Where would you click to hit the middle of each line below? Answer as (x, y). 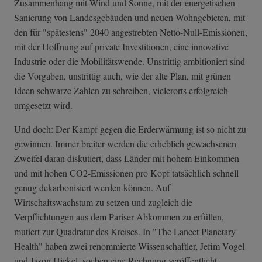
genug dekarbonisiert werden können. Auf (92, 188)
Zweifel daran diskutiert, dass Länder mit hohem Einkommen (127, 158)
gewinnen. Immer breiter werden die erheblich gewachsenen (125, 144)
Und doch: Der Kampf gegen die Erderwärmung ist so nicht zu (130, 129)
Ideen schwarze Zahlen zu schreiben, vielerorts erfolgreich (121, 91)
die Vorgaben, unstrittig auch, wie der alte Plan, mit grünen (123, 76)
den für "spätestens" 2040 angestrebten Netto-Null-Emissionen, (131, 32)
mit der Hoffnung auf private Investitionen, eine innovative (121, 47)
